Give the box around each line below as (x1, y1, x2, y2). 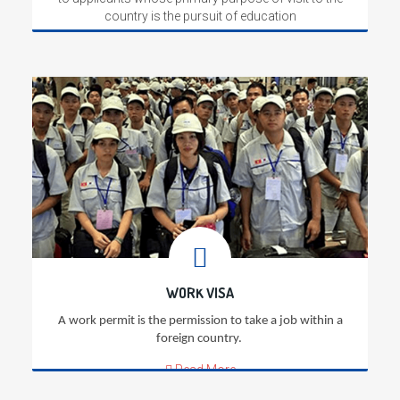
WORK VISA (166, 283, 234, 302)
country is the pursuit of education (104, 8, 296, 23)
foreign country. (155, 331, 245, 346)
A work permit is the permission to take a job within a (57, 313, 343, 328)
